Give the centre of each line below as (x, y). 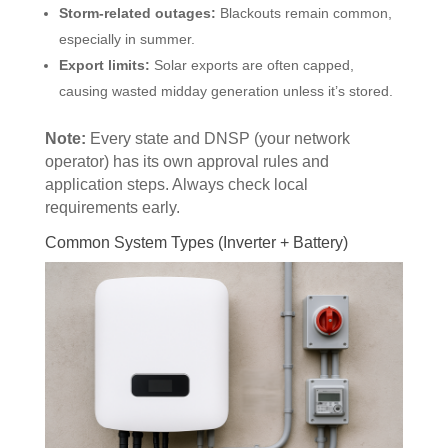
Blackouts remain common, (303, 13)
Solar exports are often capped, (251, 65)
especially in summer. (126, 39)
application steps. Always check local (176, 185)
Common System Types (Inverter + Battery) (196, 243)
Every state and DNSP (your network (217, 139)
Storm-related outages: (137, 13)
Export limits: (104, 65)
